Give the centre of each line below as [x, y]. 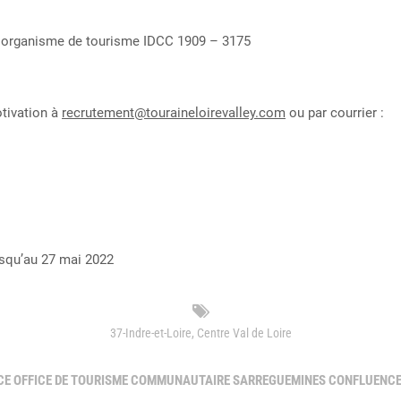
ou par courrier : [335, 113]
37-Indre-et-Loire [150, 333]
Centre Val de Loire [244, 333]
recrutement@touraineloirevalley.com [174, 113]
